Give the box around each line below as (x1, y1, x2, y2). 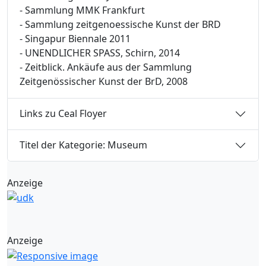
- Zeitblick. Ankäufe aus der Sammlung (20, 60, 192, 74)
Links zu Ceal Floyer (20, 107, 107, 121)
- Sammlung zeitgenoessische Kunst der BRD (20, 17, 221, 31)
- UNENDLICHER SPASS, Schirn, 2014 (20, 46, 180, 59)
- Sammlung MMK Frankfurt (20, 3, 145, 17)
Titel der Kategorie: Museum (20, 138, 147, 152)
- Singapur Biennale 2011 (20, 31, 131, 45)
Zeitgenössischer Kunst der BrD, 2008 (20, 74, 188, 88)
